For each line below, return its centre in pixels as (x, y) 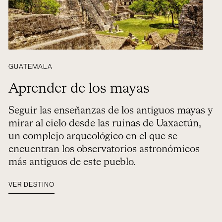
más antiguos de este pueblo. (72, 162)
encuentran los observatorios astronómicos (104, 149)
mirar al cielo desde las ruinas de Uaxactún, (105, 123)
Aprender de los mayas (79, 89)
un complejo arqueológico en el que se (93, 136)
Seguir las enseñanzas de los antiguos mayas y (111, 111)
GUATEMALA (30, 67)
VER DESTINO (31, 185)
